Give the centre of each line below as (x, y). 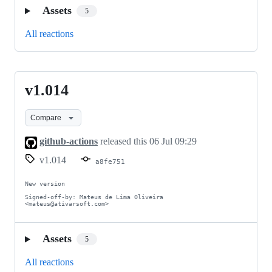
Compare (46, 117)
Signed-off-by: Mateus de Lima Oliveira (94, 197)
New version (45, 183)
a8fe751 (110, 161)
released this (124, 141)
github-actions (69, 141)
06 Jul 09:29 (173, 141)
